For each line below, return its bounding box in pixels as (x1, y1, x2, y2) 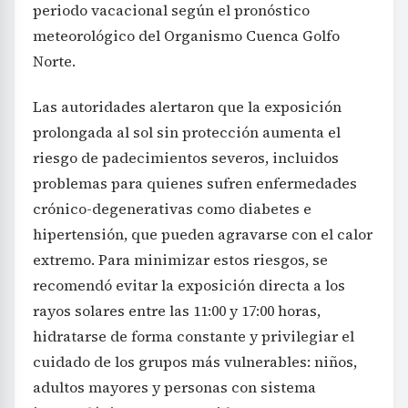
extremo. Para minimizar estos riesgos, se (33, 250, 328, 270)
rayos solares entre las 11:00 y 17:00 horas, (33, 301, 321, 321)
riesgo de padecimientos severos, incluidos (33, 148, 339, 168)
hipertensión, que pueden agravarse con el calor (33, 224, 372, 245)
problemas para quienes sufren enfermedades (33, 173, 357, 194)
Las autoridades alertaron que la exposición (33, 97, 342, 117)
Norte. (33, 51, 76, 72)
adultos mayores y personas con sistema (33, 377, 316, 398)
